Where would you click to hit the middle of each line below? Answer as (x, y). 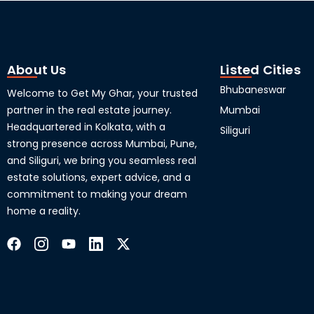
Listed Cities (260, 69)
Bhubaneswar (253, 89)
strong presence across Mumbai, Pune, (102, 143)
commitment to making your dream (97, 194)
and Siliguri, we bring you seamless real (102, 160)
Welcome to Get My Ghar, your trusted (103, 93)
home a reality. (44, 211)
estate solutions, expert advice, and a (99, 177)
